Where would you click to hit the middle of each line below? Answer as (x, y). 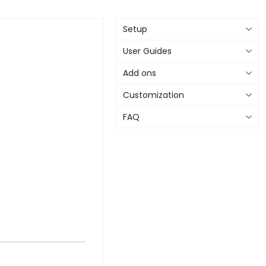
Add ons (140, 73)
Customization (154, 95)
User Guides (148, 51)
